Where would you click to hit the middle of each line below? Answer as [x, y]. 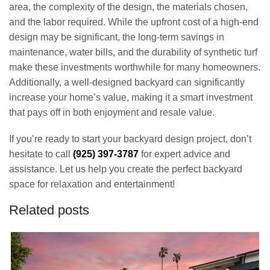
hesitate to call [41, 154]
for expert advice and [184, 154]
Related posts [49, 210]
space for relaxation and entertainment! [92, 184]
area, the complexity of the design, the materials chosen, [128, 7]
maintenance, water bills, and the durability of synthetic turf [133, 52]
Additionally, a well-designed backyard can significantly [127, 83]
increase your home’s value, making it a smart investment [131, 98]
